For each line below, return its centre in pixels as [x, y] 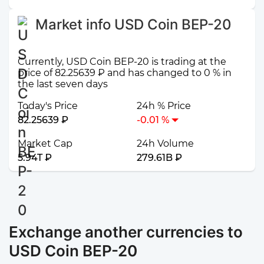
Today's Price [48, 105]
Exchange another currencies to [126, 232]
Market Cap [45, 143]
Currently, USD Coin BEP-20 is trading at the [122, 61]
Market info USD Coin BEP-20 [133, 25]
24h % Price [164, 105]
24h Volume [165, 143]
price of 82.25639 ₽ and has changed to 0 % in [125, 72]
